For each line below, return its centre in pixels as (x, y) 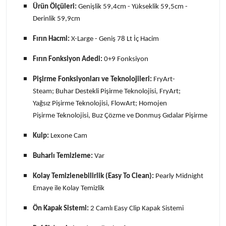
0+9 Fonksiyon (125, 59)
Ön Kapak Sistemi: (61, 208)
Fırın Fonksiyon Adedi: (68, 59)
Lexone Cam (68, 136)
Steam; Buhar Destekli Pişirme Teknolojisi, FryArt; (107, 91)
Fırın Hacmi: (51, 39)
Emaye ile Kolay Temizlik (69, 188)
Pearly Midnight (179, 176)
